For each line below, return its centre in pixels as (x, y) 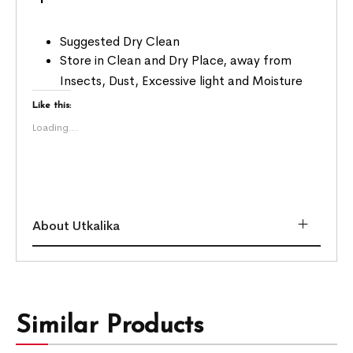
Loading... (56, 128)
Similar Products (110, 327)
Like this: (52, 106)
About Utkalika (76, 226)
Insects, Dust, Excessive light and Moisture (182, 81)
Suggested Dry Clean (120, 42)
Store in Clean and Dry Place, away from (176, 61)
